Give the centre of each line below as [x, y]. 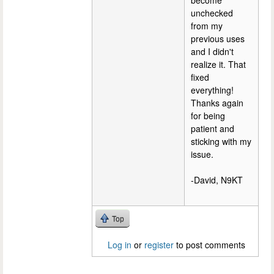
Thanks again [217, 103]
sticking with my [221, 141]
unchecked [212, 13]
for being [208, 116]
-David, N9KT [217, 180]
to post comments [209, 245]
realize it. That [218, 64]
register [159, 245]
